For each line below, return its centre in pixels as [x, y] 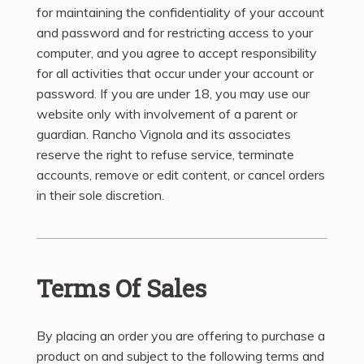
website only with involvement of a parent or [167, 113]
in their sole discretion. [100, 195]
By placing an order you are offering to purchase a [181, 335]
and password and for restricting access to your [175, 32]
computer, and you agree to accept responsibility [177, 52]
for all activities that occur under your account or [175, 73]
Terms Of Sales [121, 288]
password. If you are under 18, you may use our [173, 93]
